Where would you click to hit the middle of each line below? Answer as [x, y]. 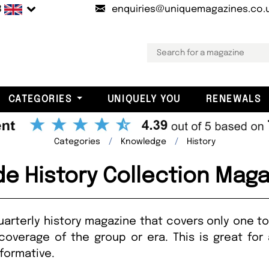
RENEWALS [233, 99]
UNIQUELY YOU [144, 99]
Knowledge [143, 141]
